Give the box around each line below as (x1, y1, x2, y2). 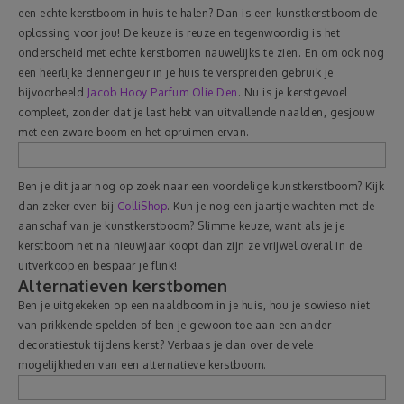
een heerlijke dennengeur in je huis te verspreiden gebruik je (18, 66, 334, 79)
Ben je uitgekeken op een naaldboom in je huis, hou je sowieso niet (18, 298, 370, 312)
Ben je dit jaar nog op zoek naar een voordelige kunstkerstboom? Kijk (18, 179, 384, 193)
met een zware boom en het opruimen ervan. (18, 125, 250, 139)
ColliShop (116, 199, 167, 213)
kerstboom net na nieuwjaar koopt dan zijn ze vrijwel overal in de (18, 239, 363, 252)
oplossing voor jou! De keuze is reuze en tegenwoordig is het (18, 26, 340, 40)
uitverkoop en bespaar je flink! (18, 259, 178, 272)
